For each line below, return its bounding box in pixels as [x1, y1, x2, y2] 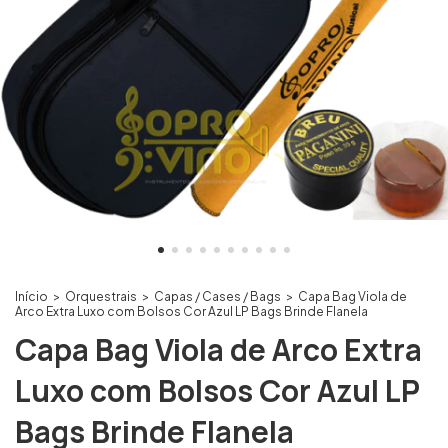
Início [15, 289, 48, 304]
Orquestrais [65, 289, 137, 304]
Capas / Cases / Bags [154, 289, 281, 304]
